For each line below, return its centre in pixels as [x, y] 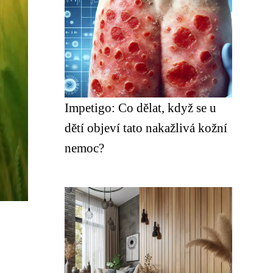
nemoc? [84, 148]
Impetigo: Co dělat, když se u [140, 108]
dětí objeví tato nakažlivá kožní [146, 128]
